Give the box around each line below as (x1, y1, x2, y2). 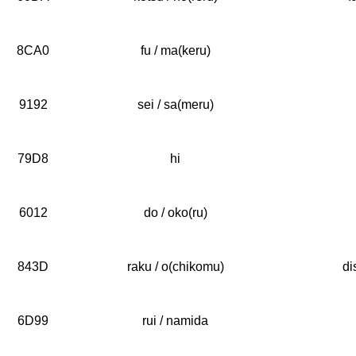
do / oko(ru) (143, 206, 207, 219)
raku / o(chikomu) (126, 260, 224, 273)
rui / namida (142, 314, 208, 327)
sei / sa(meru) (137, 98, 214, 111)
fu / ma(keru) (140, 44, 211, 57)
